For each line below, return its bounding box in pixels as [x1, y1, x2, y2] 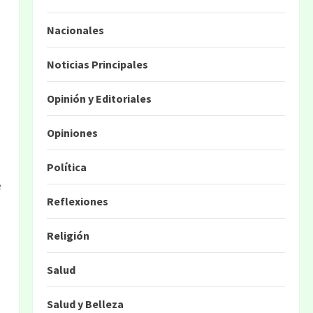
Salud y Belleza [46, 297, 124, 311]
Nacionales [46, 23, 104, 37]
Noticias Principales [46, 57, 148, 71]
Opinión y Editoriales [46, 92, 152, 105]
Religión [46, 228, 89, 242]
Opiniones [46, 126, 98, 140]
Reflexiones [46, 194, 108, 208]
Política [46, 160, 87, 174]
